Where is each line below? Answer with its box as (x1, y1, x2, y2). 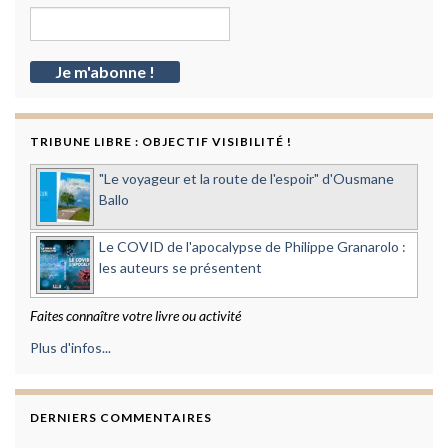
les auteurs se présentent (99, 259, 262, 277)
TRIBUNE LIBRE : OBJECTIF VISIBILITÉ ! (30, 134, 292, 150)
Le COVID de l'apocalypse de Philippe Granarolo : (99, 238, 406, 256)
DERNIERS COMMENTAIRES (30, 410, 212, 426)
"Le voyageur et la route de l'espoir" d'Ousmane (99, 170, 394, 188)
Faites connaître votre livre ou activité (30, 307, 241, 325)
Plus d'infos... (30, 339, 111, 357)
